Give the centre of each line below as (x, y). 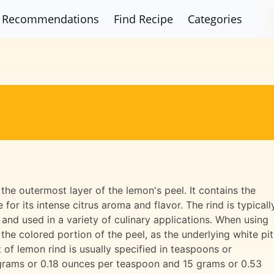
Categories (215, 19)
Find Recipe (144, 19)
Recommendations (51, 19)
